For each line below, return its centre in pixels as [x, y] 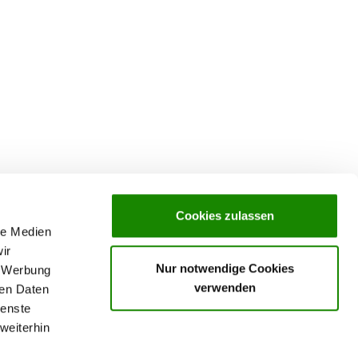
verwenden [225, 287]
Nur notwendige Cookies [225, 268]
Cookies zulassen [225, 216]
